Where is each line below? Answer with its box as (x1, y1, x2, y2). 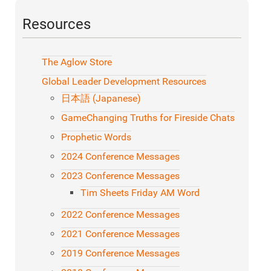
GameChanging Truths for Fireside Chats (61, 112, 235, 124)
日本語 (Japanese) (61, 93, 141, 105)
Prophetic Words (61, 131, 131, 143)
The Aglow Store (42, 56, 112, 68)
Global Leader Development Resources (42, 76, 206, 88)
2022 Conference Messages (61, 209, 180, 221)
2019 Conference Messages (61, 247, 180, 260)
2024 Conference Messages (61, 151, 180, 163)
